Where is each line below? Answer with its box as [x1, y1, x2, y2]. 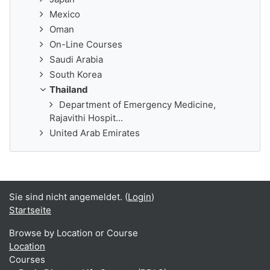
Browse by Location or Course [9, 227, 138, 239]
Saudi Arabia [49, 54, 103, 65]
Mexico [49, 8, 80, 20]
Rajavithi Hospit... [49, 112, 123, 124]
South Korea [49, 69, 102, 80]
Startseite [9, 204, 51, 216]
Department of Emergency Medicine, [59, 99, 216, 110]
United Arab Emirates [49, 127, 140, 139]
